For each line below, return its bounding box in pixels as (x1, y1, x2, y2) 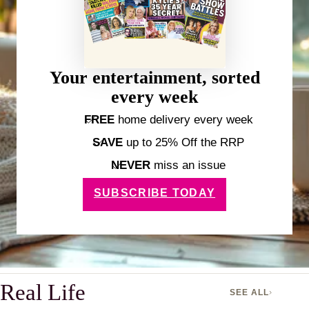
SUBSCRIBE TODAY (93, 187, 216, 199)
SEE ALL (230, 287, 270, 297)
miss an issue (150, 159, 226, 172)
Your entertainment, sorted (49, 68, 260, 88)
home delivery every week (117, 113, 253, 127)
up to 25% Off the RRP (123, 136, 244, 150)
